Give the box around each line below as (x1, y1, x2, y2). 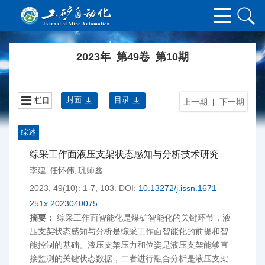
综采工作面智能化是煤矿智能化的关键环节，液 (57, 213, 231, 222)
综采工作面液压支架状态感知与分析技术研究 (30, 149, 219, 159)
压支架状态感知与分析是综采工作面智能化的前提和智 (30, 227, 228, 236)
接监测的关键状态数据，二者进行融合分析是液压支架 (30, 254, 228, 263)
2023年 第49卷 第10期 (76, 51, 189, 63)
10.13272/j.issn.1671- (138, 183, 219, 193)
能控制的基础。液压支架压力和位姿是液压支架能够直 (30, 240, 228, 250)
